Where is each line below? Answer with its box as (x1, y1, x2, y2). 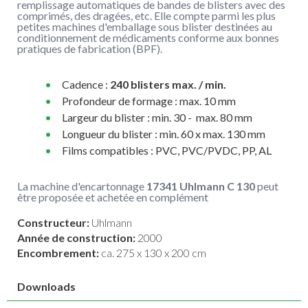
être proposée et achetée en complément (17, 190, 208, 203)
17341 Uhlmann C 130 (146, 179, 255, 192)
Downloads (17, 279, 76, 293)
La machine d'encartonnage (17, 179, 146, 192)
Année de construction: (17, 230, 137, 244)
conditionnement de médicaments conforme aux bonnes (17, 30, 279, 44)
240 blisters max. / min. (110, 77, 226, 91)
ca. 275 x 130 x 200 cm (101, 245, 206, 259)
